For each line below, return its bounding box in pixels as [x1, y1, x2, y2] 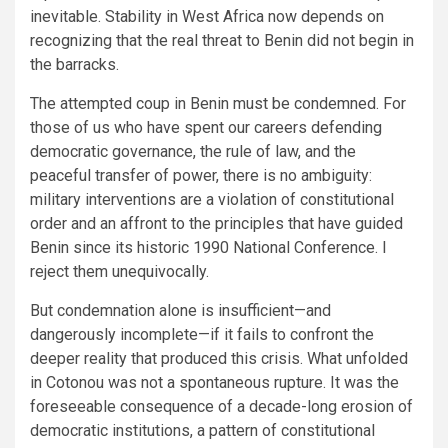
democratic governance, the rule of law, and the [30, 141, 356, 161]
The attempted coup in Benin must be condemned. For [30, 93, 406, 113]
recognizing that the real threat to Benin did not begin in [30, 30, 414, 50]
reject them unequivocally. [30, 261, 209, 281]
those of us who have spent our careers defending [30, 117, 382, 137]
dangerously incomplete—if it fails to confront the [30, 324, 374, 344]
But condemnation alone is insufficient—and [30, 300, 331, 320]
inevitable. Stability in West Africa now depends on [30, 6, 384, 26]
